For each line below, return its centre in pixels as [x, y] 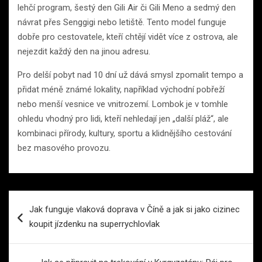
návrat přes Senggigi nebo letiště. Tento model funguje [122, 22]
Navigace [39, 199]
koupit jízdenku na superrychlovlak [94, 224]
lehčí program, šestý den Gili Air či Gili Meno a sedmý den [127, 7]
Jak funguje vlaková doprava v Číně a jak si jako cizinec [135, 209]
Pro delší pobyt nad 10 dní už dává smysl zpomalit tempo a [130, 75]
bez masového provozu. [64, 148]
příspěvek [41, 236]
